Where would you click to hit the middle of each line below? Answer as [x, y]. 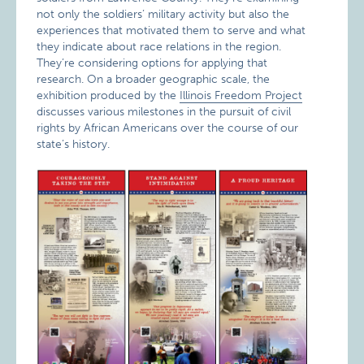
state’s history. [74, 144]
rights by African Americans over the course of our [168, 128]
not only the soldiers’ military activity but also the [163, 14]
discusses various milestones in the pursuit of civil [164, 111]
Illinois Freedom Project [241, 95]
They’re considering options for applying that [152, 63]
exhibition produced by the [108, 95]
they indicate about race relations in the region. [159, 46]
